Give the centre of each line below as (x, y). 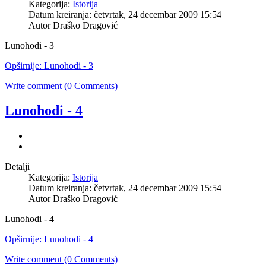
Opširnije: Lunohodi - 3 (49, 65)
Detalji (17, 167)
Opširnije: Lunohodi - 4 (49, 239)
